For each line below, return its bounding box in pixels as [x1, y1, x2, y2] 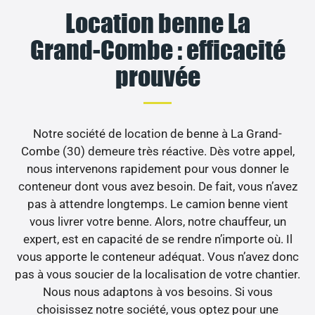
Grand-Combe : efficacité [30, 34, 285, 65]
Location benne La [65, 7, 250, 39]
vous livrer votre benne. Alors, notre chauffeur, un [29, 214, 286, 229]
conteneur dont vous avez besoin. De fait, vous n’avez [18, 179, 297, 193]
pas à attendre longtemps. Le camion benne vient [27, 196, 288, 211]
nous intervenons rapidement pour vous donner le [26, 161, 289, 176]
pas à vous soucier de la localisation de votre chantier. [15, 266, 300, 281]
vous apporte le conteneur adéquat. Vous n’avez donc [16, 249, 299, 264]
